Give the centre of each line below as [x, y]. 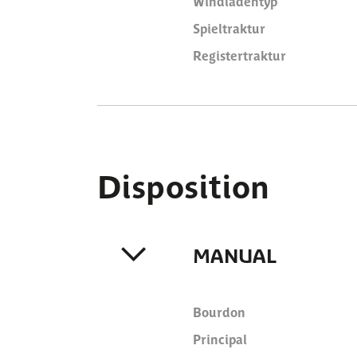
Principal [220, 339]
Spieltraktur [229, 28]
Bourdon [219, 312]
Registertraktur [239, 55]
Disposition [183, 184]
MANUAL [235, 255]
